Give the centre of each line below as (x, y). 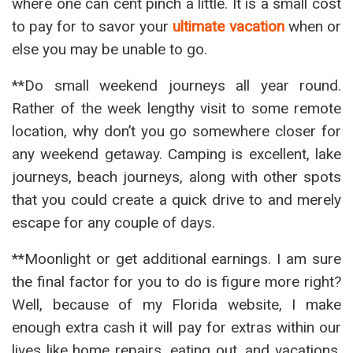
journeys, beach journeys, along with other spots (176, 177)
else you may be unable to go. (110, 49)
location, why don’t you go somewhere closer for (176, 131)
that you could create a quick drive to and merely (176, 200)
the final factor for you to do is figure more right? (176, 282)
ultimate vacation (229, 26)
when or (313, 26)
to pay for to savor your (93, 26)
